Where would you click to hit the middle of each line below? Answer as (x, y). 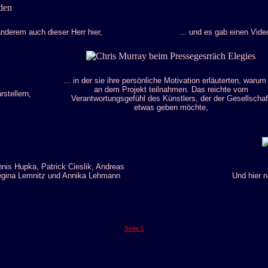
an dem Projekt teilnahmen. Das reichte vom (171, 89)
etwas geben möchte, (171, 107)
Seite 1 (134, 228)
